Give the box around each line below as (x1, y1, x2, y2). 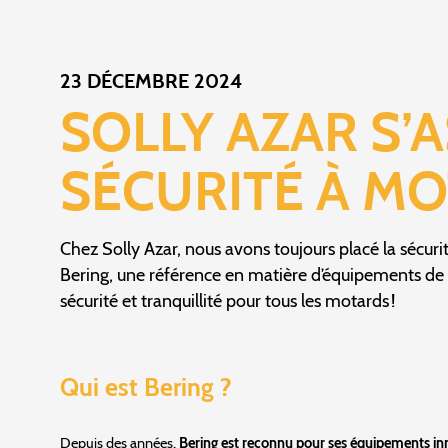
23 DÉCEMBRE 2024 (60, 69, 242, 94)
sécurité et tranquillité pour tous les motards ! (60, 290, 395, 312)
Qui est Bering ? (60, 372, 232, 403)
